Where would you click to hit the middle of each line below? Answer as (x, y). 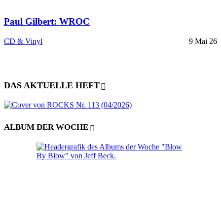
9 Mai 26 (203, 41)
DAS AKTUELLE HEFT (52, 85)
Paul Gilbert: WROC (47, 21)
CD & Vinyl (23, 41)
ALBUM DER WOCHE (46, 127)
